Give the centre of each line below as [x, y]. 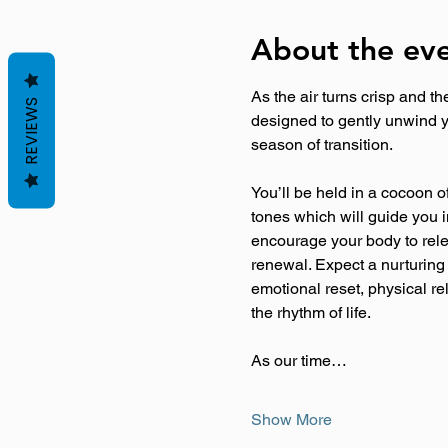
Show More [291, 419]
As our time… [298, 360]
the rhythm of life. [310, 312]
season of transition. [321, 144]
